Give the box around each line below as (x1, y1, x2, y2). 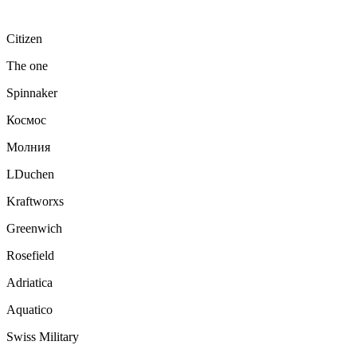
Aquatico (6, 302, 53, 316)
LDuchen (6, 167, 54, 181)
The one (6, 58, 51, 73)
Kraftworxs (6, 194, 64, 208)
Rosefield (6, 248, 57, 262)
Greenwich (6, 221, 65, 235)
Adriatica (6, 275, 56, 289)
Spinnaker (6, 85, 61, 100)
